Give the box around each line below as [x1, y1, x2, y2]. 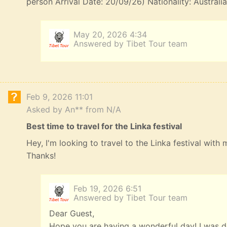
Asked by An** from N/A [26, 104, 121, 115]
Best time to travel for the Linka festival [26, 121, 182, 132]
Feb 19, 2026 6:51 [73, 183, 141, 194]
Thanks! [26, 150, 56, 161]
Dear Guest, [49, 208, 94, 219]
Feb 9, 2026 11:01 [26, 92, 93, 102]
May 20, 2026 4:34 [73, 29, 147, 40]
